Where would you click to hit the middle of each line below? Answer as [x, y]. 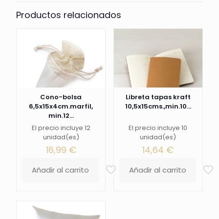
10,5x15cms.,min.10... [158, 107]
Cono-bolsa [61, 97]
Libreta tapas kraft [158, 97]
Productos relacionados [69, 15]
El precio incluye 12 [61, 128]
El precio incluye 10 [158, 128]
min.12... [61, 116]
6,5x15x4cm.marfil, [61, 107]
